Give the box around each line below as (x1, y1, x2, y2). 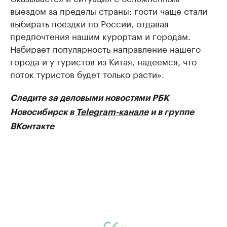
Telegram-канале (76, 108, 148, 117)
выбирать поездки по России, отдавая (10, 16, 169, 29)
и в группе (148, 108, 194, 117)
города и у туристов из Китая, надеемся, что (10, 54, 197, 67)
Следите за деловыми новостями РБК (10, 94, 169, 102)
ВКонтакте (10, 122, 54, 131)
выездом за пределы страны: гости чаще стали (10, 4, 207, 17)
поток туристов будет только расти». (10, 67, 164, 80)
